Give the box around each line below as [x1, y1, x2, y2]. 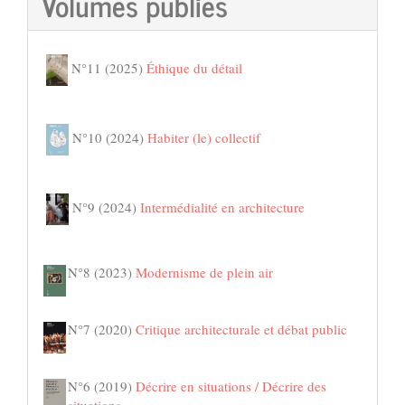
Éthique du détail [146, 58, 242, 77]
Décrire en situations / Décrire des [136, 376, 326, 395]
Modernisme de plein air [136, 262, 273, 281]
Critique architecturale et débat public [136, 319, 347, 338]
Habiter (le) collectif [147, 127, 260, 146]
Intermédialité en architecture [140, 197, 305, 216]
